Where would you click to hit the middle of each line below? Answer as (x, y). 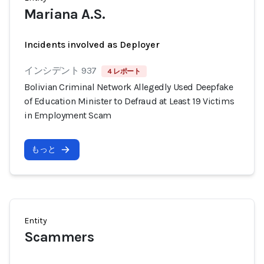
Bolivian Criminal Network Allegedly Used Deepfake (129, 87)
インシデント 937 (60, 70)
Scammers (59, 237)
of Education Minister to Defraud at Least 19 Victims (129, 101)
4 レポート (124, 71)
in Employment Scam (68, 115)
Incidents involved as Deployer (92, 44)
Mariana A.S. (65, 14)
